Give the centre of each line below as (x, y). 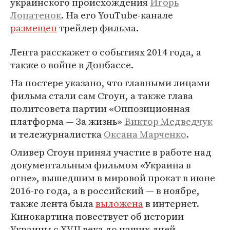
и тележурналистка (57, 134)
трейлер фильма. (98, 28)
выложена (119, 203)
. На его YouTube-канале (117, 15)
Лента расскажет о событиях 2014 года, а (106, 52)
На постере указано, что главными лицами (110, 83)
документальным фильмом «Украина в (101, 165)
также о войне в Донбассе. (72, 65)
